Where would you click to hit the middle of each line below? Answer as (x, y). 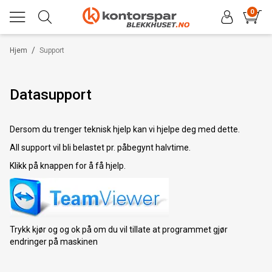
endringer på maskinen (54, 242)
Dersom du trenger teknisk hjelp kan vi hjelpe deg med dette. (125, 129)
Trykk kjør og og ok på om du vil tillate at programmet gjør (119, 229)
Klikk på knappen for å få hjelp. (68, 166)
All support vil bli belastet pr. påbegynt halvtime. (100, 148)
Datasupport (51, 95)
